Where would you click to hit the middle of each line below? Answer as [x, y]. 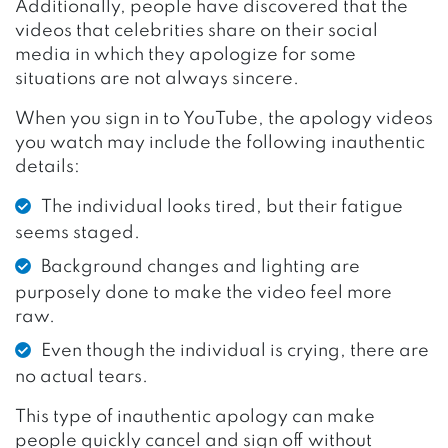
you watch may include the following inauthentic [220, 142]
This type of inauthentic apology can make [195, 416]
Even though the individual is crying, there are [235, 350]
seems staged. [77, 232]
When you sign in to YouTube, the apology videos [224, 118]
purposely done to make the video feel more [203, 292]
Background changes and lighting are [200, 266]
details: [47, 166]
